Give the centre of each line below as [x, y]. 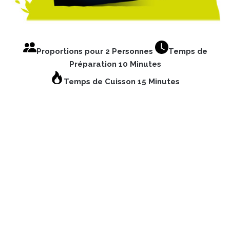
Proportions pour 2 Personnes [95, 52]
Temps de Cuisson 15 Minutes [122, 82]
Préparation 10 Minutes [115, 64]
